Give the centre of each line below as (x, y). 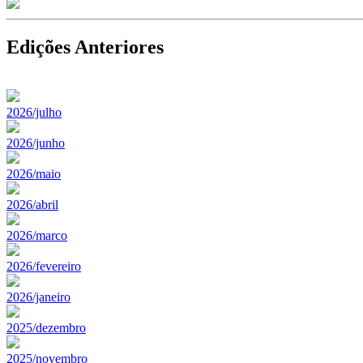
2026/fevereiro (44, 266)
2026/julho (34, 112)
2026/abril (32, 204)
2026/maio (34, 173)
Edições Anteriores (85, 47)
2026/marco (37, 235)
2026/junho (36, 143)
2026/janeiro (38, 297)
